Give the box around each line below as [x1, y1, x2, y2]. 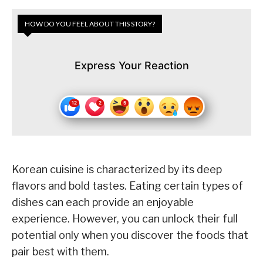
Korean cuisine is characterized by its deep [12, 163, 222, 176]
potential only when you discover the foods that [12, 229, 248, 242]
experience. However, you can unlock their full [12, 213, 238, 225]
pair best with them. [12, 245, 109, 258]
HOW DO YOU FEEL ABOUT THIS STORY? [25, 19, 155, 29]
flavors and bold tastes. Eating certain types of [12, 180, 243, 193]
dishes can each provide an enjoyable [12, 196, 194, 209]
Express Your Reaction [74, 59, 189, 72]
